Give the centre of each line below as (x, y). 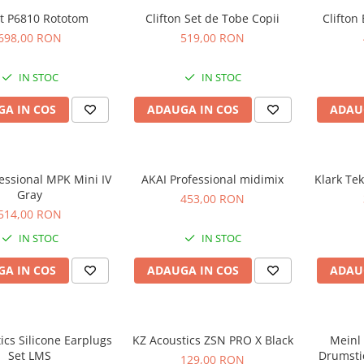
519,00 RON (212, 37)
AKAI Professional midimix (212, 179)
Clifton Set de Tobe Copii (212, 18)
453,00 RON (212, 198)
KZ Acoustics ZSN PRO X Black (212, 340)
